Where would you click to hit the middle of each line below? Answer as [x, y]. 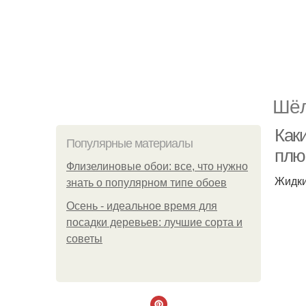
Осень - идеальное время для [142, 206]
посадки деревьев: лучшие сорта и [154, 222]
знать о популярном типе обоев [147, 183]
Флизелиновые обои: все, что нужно [157, 166]
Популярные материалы [129, 143]
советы [84, 239]
